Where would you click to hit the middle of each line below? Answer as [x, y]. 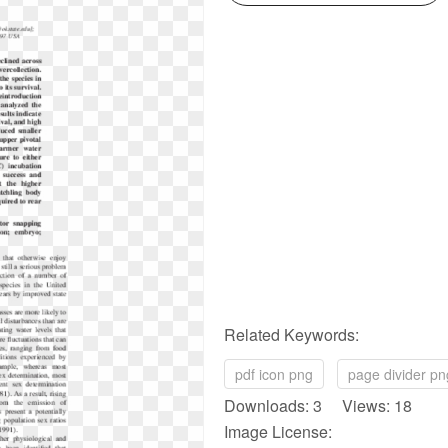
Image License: [278, 431]
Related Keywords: [291, 334]
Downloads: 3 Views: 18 [318, 405]
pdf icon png [274, 374]
